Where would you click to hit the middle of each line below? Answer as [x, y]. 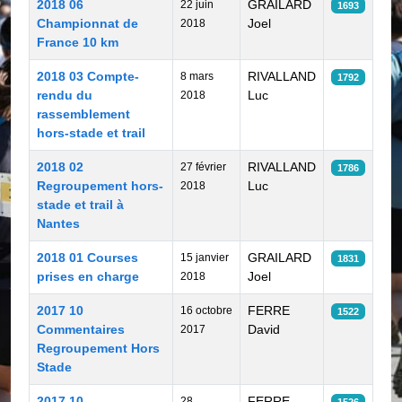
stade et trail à [80, 205]
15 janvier [205, 258]
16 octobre [206, 310]
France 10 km [78, 42]
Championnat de [87, 23]
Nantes [58, 223]
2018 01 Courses [87, 258]
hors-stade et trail [91, 133]
